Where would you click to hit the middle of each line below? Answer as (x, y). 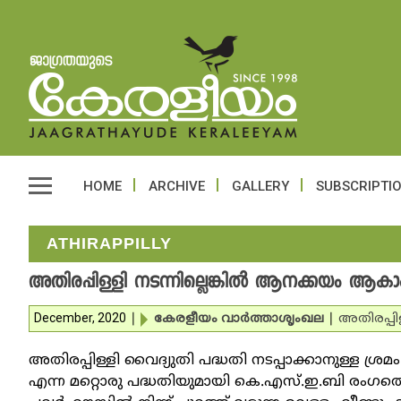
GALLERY (260, 186)
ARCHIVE (177, 186)
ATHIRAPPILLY (109, 245)
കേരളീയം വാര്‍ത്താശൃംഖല (239, 319)
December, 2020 (80, 318)
